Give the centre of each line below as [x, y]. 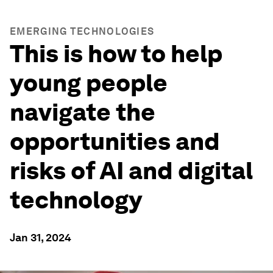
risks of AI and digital [131, 171]
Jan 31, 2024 [41, 237]
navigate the [83, 112]
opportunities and [115, 141]
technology [76, 200]
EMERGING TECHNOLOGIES [82, 31]
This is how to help [116, 54]
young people [89, 83]
